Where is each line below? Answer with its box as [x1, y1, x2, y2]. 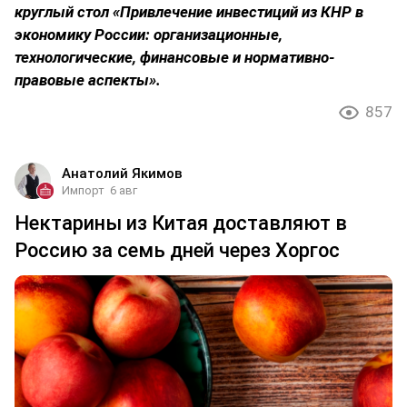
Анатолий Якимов [62, 164, 183, 182]
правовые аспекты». [15, 70, 161, 89]
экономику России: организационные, [15, 25, 283, 44]
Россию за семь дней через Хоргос [15, 238, 340, 262]
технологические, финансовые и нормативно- [15, 47, 334, 66]
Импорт [62, 183, 104, 197]
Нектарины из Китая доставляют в [15, 211, 347, 234]
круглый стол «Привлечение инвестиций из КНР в [15, 2, 363, 21]
